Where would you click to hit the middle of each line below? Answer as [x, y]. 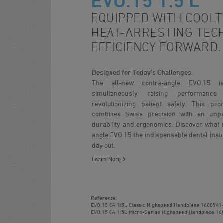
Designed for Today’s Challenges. [142, 72]
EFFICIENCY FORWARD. [156, 47]
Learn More [106, 159]
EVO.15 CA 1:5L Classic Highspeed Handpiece [145, 204]
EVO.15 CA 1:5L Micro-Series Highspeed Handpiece [152, 211]
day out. [103, 145]
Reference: [104, 197]
